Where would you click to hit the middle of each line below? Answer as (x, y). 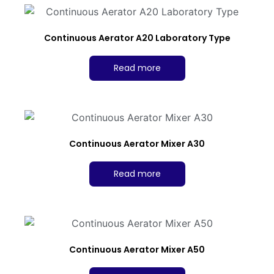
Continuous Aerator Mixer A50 (137, 249)
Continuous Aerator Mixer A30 (137, 143)
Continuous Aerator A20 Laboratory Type (137, 38)
